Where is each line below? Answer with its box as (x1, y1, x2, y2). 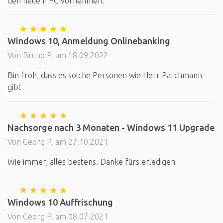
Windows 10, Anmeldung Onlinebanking (7, 36, 170, 46)
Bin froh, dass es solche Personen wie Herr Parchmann (7, 71, 202, 80)
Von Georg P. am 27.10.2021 (7, 137, 108, 146)
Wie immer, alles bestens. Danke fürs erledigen (7, 157, 175, 166)
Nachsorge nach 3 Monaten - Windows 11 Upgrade (7, 122, 215, 132)
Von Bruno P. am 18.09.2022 (7, 51, 108, 60)
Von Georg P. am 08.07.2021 (7, 212, 108, 221)
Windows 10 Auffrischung (7, 197, 113, 207)
